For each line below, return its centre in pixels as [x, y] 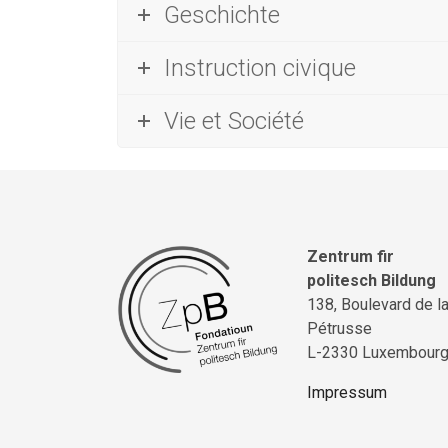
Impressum [347, 392]
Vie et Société [234, 121]
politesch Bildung [371, 280]
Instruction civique [260, 68]
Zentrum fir [350, 256]
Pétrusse [339, 328]
